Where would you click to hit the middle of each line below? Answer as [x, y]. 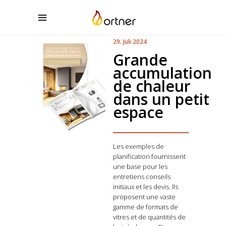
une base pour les [140, 166]
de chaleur [152, 86]
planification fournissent [149, 156]
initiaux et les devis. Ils [146, 187]
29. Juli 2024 [130, 42]
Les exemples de [138, 146]
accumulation [162, 73]
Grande [140, 60]
